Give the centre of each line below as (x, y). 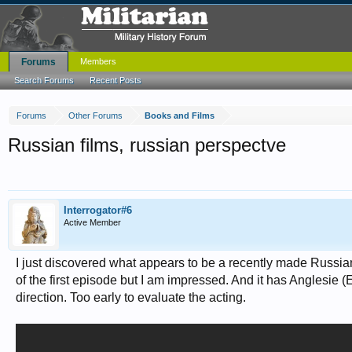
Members (98, 61)
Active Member (92, 222)
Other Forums (95, 115)
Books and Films (180, 115)
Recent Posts (115, 80)
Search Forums (44, 80)
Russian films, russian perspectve (147, 145)
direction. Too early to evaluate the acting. (131, 297)
